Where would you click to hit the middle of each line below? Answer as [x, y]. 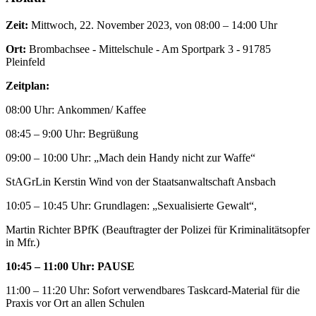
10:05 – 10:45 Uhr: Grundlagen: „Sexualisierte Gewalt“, [131, 205]
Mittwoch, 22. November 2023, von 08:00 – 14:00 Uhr [154, 25]
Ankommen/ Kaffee [102, 109]
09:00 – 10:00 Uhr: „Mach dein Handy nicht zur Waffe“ [130, 157]
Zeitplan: [29, 85]
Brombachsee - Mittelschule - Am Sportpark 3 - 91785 [148, 49]
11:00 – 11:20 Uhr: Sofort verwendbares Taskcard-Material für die [153, 290]
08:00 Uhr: [31, 109]
